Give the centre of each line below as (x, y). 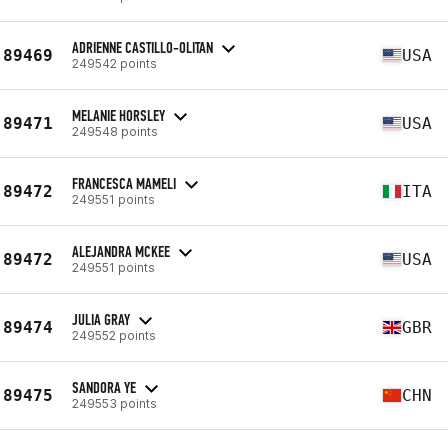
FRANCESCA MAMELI (124, 183)
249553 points (114, 403)
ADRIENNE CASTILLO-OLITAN (142, 47)
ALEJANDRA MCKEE (121, 251)
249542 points (114, 63)
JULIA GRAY (101, 319)
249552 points (114, 335)
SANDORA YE (104, 387)
